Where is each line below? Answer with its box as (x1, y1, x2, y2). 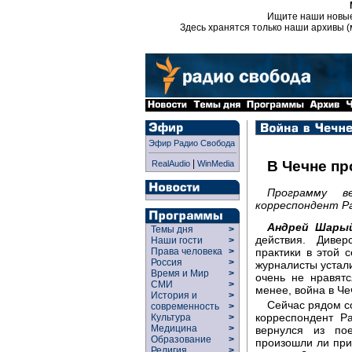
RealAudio (151, 159, 190, 168)
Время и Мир (146, 268, 214, 279)
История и (146, 290, 197, 301)
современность (146, 301, 224, 312)
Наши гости (146, 235, 207, 246)
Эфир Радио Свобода (148, 138, 235, 148)
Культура (146, 312, 196, 323)
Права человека (146, 246, 227, 257)
